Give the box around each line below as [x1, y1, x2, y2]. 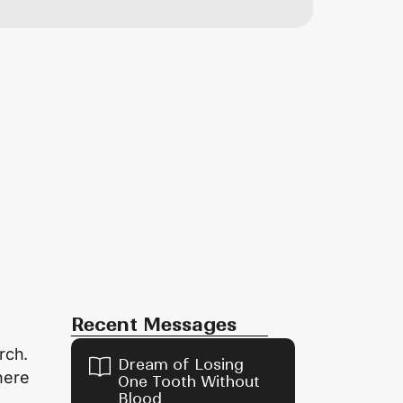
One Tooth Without [117, 372, 260, 390]
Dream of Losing [117, 354, 244, 373]
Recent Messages [70, 312, 237, 336]
